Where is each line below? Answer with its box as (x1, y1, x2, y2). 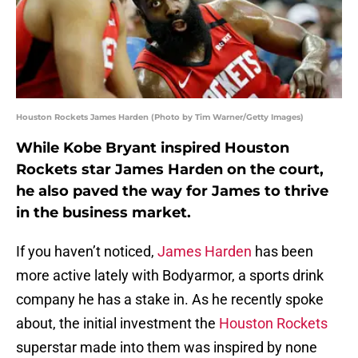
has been (252, 243, 313, 261)
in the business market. (16, 204, 191, 222)
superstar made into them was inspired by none (16, 339, 317, 356)
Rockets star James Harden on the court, (16, 161, 324, 179)
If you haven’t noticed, (16, 243, 157, 261)
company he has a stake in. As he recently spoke (16, 291, 324, 308)
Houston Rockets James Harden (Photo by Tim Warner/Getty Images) (16, 112, 304, 123)
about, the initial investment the (16, 315, 219, 332)
